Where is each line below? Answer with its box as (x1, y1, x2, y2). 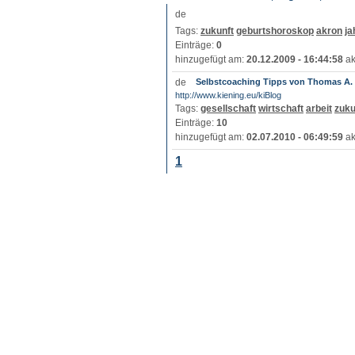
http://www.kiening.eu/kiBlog (175, 90, 281, 100)
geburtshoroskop (236, 25, 314, 36)
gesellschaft (200, 103, 256, 114)
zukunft (200, 25, 234, 36)
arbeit (306, 103, 332, 114)
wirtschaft (258, 103, 303, 114)
